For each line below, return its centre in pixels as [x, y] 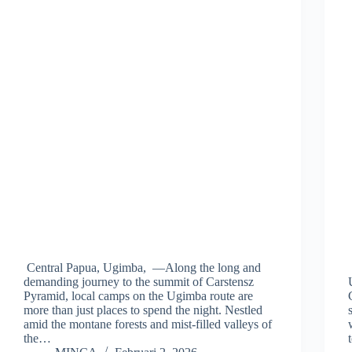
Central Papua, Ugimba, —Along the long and [142, 267]
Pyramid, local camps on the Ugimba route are [138, 295]
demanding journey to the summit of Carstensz [139, 281]
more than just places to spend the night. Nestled [143, 310]
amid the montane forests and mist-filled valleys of [148, 324]
